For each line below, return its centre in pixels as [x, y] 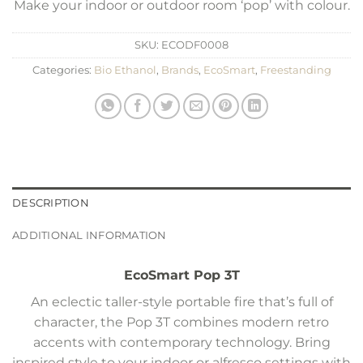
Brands [179, 70]
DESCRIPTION [51, 203]
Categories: [63, 70]
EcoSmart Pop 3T [181, 275]
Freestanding [295, 70]
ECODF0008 [195, 45]
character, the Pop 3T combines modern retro [181, 322]
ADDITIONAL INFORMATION [90, 235]
